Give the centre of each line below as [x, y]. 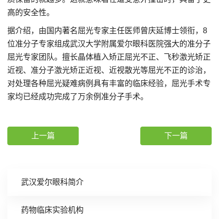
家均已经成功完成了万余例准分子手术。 [78, 97]
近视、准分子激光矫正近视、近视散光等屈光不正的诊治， [109, 70]
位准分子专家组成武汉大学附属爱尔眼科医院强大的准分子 [109, 44]
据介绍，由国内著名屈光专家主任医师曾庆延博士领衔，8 [107, 31]
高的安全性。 [31, 12]
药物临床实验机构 [52, 210]
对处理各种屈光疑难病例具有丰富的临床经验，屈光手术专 [109, 83]
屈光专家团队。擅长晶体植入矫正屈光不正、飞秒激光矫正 [109, 57]
